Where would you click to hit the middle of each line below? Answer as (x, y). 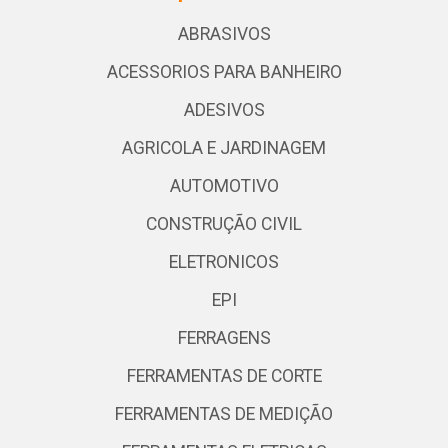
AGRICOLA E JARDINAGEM (224, 148)
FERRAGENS (224, 338)
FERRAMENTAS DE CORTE (224, 376)
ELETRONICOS (224, 262)
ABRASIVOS (224, 34)
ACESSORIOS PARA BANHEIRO (224, 72)
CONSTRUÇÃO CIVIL (224, 224)
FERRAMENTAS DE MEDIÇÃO (224, 414)
